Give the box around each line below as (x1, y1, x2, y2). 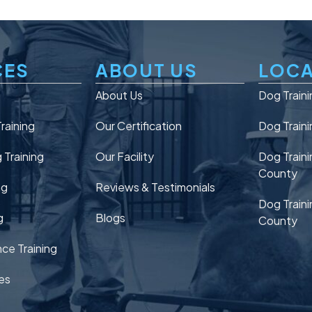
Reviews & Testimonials (95, 179, 215, 194)
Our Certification (95, 118, 182, 133)
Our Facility (95, 148, 154, 164)
